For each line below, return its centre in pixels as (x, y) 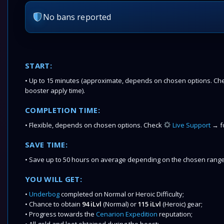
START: (38, 65)
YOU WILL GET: (53, 179)
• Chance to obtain (53, 204)
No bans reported (77, 17)
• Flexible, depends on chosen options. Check (94, 125)
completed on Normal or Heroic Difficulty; (122, 194)
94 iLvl (92, 204)
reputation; (176, 214)
